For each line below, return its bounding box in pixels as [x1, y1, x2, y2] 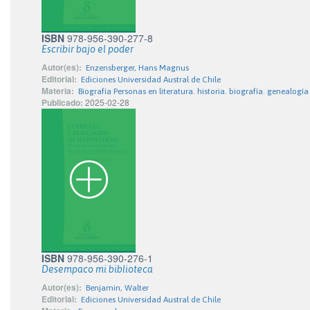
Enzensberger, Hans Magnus [86, 63, 189, 73]
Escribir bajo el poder [42, 44, 134, 55]
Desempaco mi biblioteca [42, 264, 153, 275]
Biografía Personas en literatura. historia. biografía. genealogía [78, 86, 309, 96]
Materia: [42, 84, 74, 97]
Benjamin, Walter [86, 283, 149, 293]
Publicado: [42, 96, 83, 109]
